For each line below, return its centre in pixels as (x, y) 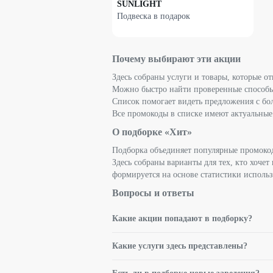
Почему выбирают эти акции (176, 58)
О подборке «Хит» (152, 132)
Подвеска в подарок (154, 16)
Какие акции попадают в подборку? (182, 218)
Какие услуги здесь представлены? (180, 246)
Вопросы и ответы (153, 193)
